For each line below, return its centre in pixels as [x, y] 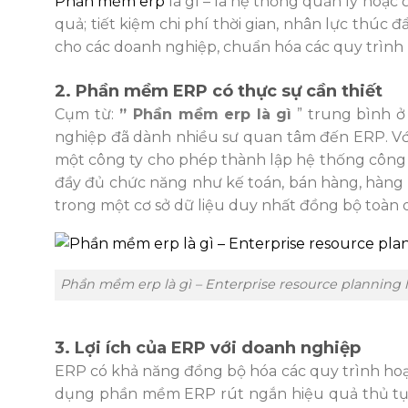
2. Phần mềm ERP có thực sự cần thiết [219, 91]
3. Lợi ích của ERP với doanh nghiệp [208, 348]
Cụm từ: [84, 114]
